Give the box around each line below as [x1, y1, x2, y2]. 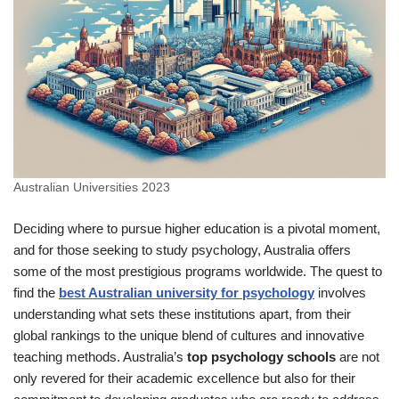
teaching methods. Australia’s [13, 348, 187, 364]
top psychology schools [187, 348, 336, 364]
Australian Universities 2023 [13, 180, 170, 194]
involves [314, 284, 366, 300]
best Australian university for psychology [59, 284, 314, 300]
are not [336, 348, 379, 364]
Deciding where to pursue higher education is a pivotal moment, [13, 220, 380, 236]
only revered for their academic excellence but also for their [13, 370, 355, 386]
